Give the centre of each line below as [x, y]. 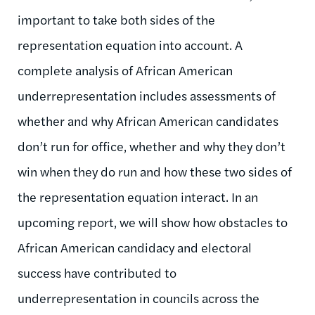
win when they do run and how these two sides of [155, 171]
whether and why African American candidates [148, 120]
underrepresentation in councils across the [139, 297]
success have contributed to [97, 272]
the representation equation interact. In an [138, 196]
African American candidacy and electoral [135, 247]
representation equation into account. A [130, 44]
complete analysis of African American [125, 70]
